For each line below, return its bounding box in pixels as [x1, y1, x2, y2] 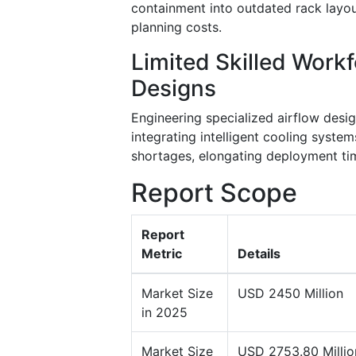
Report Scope [131, 176, 297, 208]
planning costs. [131, 18, 222, 35]
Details [238, 245, 281, 261]
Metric [141, 245, 182, 261]
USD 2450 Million [238, 284, 343, 301]
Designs [131, 74, 216, 102]
